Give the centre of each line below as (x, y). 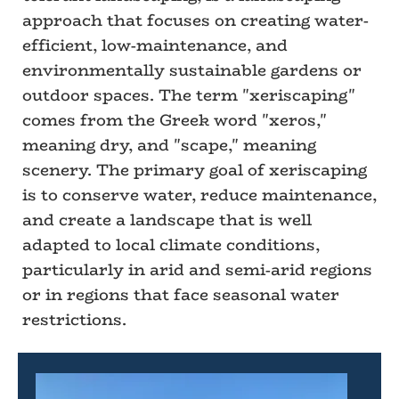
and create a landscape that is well (167, 220)
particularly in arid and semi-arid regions (197, 270)
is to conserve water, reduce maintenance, (199, 195)
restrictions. (74, 320)
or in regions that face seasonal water (181, 295)
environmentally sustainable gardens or (192, 70)
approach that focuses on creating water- (195, 20)
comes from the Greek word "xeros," (175, 120)
